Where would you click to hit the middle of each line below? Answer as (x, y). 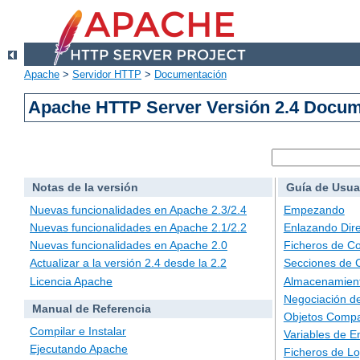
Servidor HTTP (107, 75)
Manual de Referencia (91, 309)
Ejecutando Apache (79, 349)
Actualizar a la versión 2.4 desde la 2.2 (128, 263)
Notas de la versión (85, 188)
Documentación (190, 75)
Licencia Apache (71, 281)
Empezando (314, 209)
